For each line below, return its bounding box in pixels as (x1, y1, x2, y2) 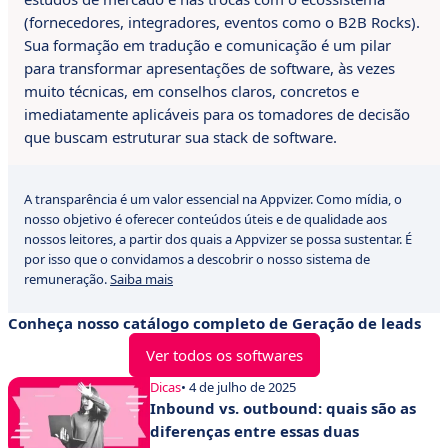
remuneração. (24, 270, 110, 288)
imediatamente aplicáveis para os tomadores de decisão (24, 104, 410, 124)
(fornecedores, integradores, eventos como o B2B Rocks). (24, 12, 420, 32)
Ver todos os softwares (145, 345, 303, 365)
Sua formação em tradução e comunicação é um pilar (24, 35, 391, 55)
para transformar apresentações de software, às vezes (24, 58, 395, 78)
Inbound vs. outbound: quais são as (150, 398, 416, 418)
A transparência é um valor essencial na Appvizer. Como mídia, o (24, 190, 402, 208)
